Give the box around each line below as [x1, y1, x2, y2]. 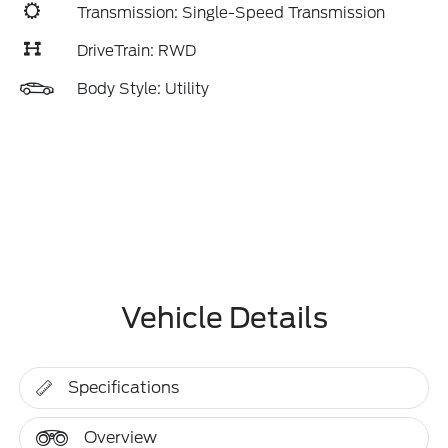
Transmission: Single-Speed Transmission [77, 4, 385, 22]
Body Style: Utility [77, 80, 209, 98]
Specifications [68, 378, 180, 397]
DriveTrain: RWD [77, 42, 196, 60]
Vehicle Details [120, 301, 328, 335]
